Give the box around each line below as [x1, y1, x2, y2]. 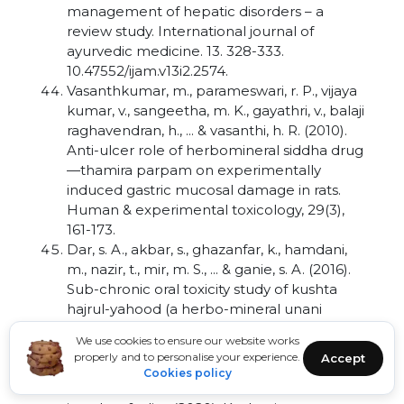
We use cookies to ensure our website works [75, 334, 299, 347]
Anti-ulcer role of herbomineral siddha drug [67, 142, 363, 159]
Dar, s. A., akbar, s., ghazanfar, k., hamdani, [67, 241, 347, 258]
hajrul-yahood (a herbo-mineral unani [67, 300, 322, 317]
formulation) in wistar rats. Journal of [67, 320, 313, 337]
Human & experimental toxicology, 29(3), [67, 201, 344, 218]
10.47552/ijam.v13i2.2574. [67, 62, 228, 79]
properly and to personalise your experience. [74, 350, 300, 363]
